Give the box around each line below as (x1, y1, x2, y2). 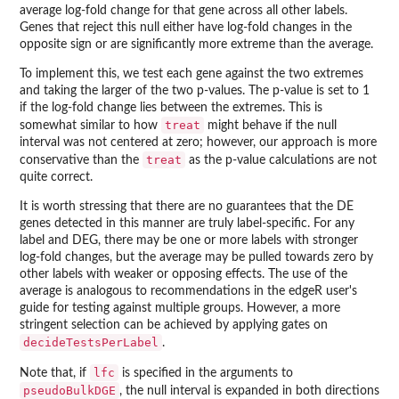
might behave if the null (204, 119, 337, 133)
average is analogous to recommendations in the (20, 285, 289, 298)
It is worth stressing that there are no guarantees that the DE (20, 200, 354, 214)
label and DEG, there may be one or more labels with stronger (20, 234, 358, 248)
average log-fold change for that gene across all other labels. (20, 4, 347, 18)
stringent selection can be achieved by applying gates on (20, 319, 328, 332)
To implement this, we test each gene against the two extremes (20, 68, 363, 81)
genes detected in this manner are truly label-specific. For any (20, 217, 354, 231)
